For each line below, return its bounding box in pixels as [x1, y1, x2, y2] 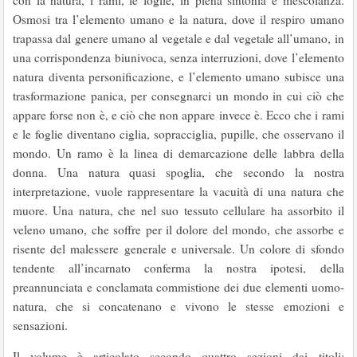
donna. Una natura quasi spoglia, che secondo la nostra [13, 164, 344, 180]
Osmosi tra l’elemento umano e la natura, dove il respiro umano [13, 11, 344, 27]
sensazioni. [13, 317, 68, 333]
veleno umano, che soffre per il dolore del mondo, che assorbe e [13, 222, 344, 237]
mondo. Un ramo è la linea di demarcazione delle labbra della [13, 145, 344, 161]
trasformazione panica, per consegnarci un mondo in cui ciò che [13, 88, 344, 104]
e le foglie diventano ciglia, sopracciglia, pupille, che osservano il [13, 126, 344, 142]
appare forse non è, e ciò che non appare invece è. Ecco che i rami [13, 107, 344, 123]
